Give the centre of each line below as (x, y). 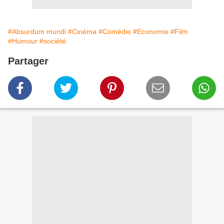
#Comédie (115, 32)
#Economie (151, 32)
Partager (28, 61)
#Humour (23, 41)
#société (53, 41)
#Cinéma (82, 32)
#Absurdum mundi (37, 32)
